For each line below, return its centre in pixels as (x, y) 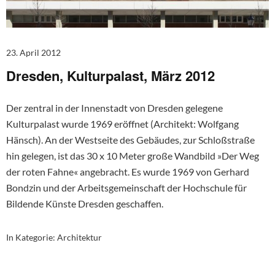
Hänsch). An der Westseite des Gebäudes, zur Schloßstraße (130, 140)
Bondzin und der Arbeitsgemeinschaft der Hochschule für (126, 188)
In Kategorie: (32, 238)
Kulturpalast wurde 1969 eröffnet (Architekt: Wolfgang (122, 124)
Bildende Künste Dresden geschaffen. (85, 204)
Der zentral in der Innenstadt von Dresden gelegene (114, 108)
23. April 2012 (33, 53)
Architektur (79, 238)
